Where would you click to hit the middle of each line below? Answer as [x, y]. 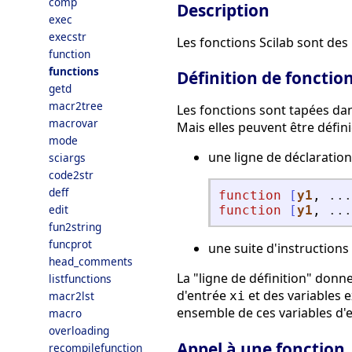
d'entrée [203, 296]
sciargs [67, 158]
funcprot [70, 244]
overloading [79, 330]
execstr [68, 37]
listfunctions [80, 279]
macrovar [73, 123]
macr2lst [71, 296]
